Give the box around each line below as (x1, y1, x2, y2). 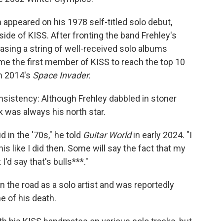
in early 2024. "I (131, 130, 192, 140)
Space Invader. (33, 70, 93, 80)
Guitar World (83, 130, 131, 140)
